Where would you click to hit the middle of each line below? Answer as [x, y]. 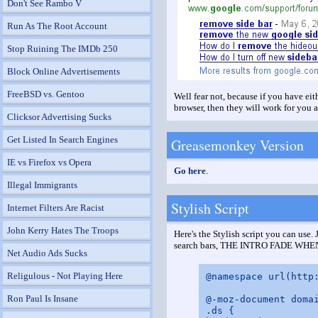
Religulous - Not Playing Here [65, 276]
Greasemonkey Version [237, 146]
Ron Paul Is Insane [43, 298]
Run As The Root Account [57, 26]
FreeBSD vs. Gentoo [46, 94]
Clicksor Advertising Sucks [59, 117]
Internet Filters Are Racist [56, 208]
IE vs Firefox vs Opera [49, 162]
